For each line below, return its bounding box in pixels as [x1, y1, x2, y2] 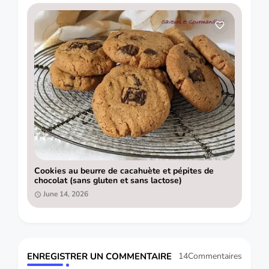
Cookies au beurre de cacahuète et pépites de [34, 165, 214, 177]
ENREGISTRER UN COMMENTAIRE [27, 250, 172, 262]
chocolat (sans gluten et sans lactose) [34, 175, 182, 187]
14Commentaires [178, 250, 242, 262]
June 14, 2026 [43, 189, 88, 199]
